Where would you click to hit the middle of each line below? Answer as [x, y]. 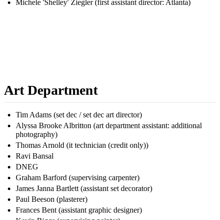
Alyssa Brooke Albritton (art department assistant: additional [109, 126]
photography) [37, 135]
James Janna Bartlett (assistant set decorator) [84, 189]
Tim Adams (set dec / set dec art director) [79, 115]
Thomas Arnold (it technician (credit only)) [82, 145]
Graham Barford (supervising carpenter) [78, 178]
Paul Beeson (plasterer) [52, 199]
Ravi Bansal [35, 156]
